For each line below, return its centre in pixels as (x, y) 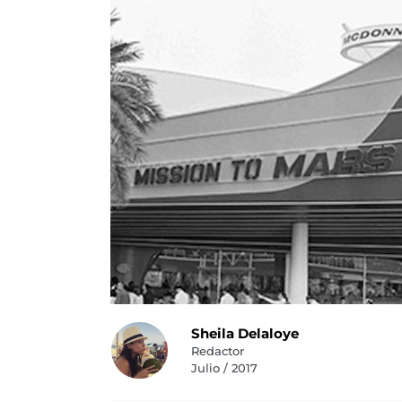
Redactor (217, 351)
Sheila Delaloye (245, 333)
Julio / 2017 (224, 368)
